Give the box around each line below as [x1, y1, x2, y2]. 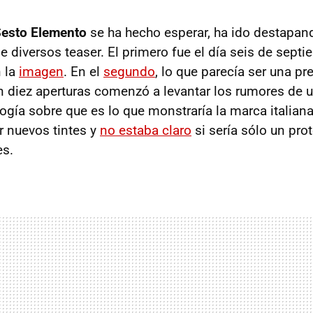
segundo [103, 64, 155, 80]
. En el [64, 64, 103, 80]
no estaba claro [100, 122, 191, 138]
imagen [19, 64, 64, 80]
